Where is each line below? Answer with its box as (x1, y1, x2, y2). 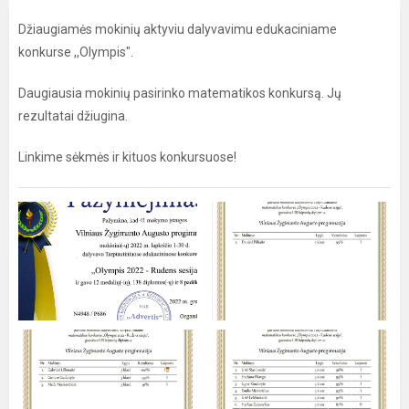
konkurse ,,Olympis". (18, 45, 133, 59)
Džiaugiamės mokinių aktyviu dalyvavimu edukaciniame (18, 22, 337, 37)
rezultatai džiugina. (18, 109, 128, 123)
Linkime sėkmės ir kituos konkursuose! (18, 150, 236, 164)
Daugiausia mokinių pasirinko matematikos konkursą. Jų (18, 86, 341, 100)
